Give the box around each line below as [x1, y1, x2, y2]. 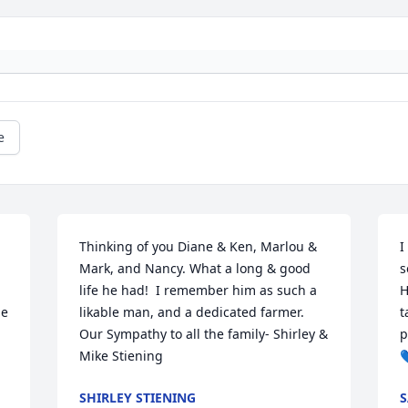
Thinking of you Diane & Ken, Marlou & [79, 238, 318, 256]
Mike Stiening [79, 347, 164, 365]
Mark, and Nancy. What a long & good [79, 260, 311, 278]
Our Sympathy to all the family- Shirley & [79, 325, 329, 343]
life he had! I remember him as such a [79, 281, 318, 300]
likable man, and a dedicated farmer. [79, 303, 305, 321]
